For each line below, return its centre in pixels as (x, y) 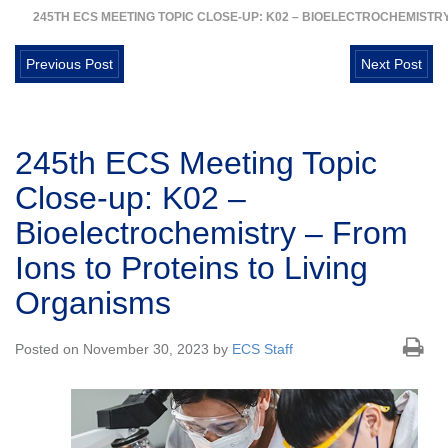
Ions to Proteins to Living (191, 268)
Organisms (93, 303)
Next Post (391, 64)
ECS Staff (262, 349)
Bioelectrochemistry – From (211, 233)
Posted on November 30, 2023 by (123, 349)
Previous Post (69, 64)
